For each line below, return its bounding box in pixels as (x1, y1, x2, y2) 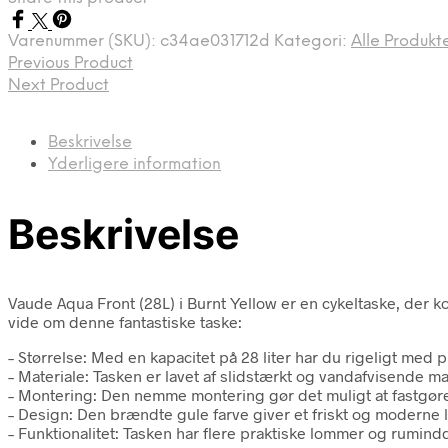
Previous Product (8, 54, 133, 72)
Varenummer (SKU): (8, 32, 160, 50)
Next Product (8, 76, 109, 94)
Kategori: (274, 32, 351, 50)
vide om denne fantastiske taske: (8, 311, 242, 331)
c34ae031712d (160, 32, 270, 50)
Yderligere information (48, 155, 221, 173)
